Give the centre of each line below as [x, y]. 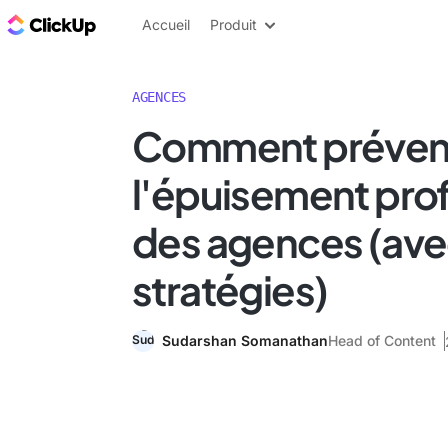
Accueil [166, 24]
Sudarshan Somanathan [245, 340]
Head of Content [382, 340]
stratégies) [230, 289]
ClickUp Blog [150, 24]
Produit [233, 24]
